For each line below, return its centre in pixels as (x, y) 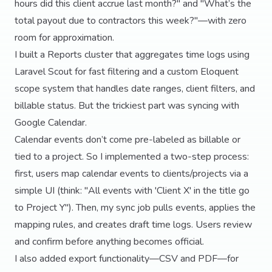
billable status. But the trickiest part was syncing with (127, 106)
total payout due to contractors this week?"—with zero (131, 21)
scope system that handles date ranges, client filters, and (135, 89)
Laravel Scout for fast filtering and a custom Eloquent (127, 72)
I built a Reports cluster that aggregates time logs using (132, 55)
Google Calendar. (51, 123)
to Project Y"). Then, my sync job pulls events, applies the (135, 208)
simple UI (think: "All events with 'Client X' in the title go (132, 191)
